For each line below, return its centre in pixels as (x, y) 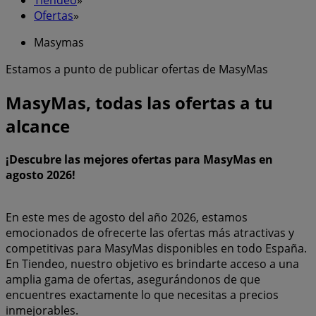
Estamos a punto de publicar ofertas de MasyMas (137, 69)
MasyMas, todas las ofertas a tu (139, 102)
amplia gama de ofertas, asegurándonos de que (133, 279)
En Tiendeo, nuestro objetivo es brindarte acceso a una (152, 263)
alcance (38, 126)
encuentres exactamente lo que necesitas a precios (142, 294)
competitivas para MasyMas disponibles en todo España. (156, 248)
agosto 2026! (41, 175)
